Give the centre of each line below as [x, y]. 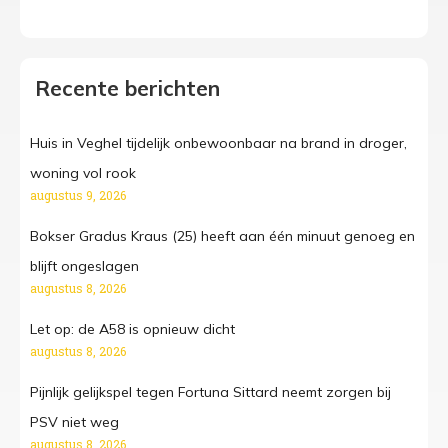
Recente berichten [127, 88]
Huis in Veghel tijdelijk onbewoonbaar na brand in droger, [218, 143]
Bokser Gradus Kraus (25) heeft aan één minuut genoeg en [222, 236]
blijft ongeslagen [84, 266]
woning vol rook [83, 173]
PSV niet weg [74, 422]
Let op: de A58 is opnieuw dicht [132, 329]
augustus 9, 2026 [78, 195]
